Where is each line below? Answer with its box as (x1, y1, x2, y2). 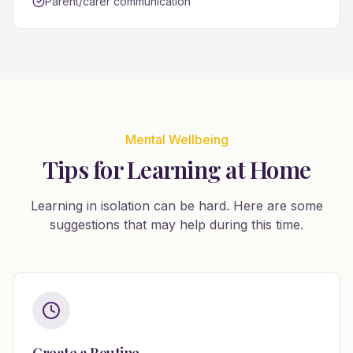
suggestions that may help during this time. (50, 217, 303, 232)
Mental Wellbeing (124, 132, 229, 147)
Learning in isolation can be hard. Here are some (30, 198, 323, 214)
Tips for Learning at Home (42, 154, 311, 185)
